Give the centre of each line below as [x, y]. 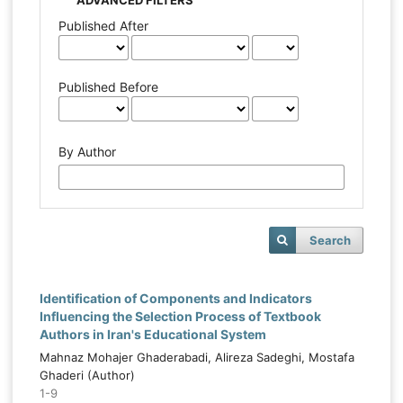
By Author [87, 151]
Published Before [108, 86]
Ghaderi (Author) [87, 375]
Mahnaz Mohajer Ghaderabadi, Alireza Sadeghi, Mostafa [197, 357]
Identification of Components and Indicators [175, 298]
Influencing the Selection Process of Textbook [180, 316]
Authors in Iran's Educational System [152, 334]
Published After [103, 25]
